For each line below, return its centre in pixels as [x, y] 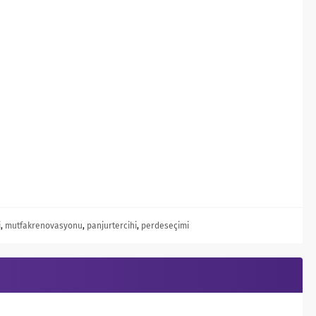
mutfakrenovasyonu [44, 225]
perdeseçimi [165, 225]
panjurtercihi [112, 225]
